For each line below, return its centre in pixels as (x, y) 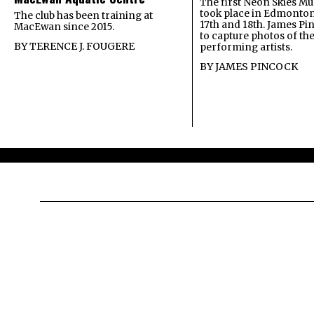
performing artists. (246, 48)
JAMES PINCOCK (256, 67)
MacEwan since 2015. (64, 27)
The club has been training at (83, 16)
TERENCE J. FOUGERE (82, 47)
